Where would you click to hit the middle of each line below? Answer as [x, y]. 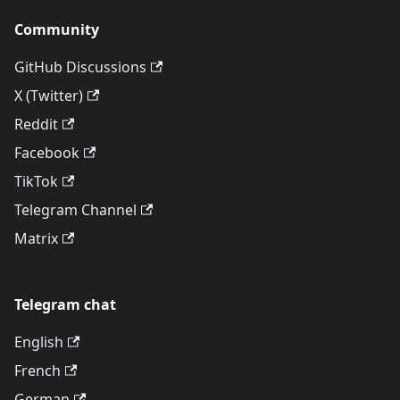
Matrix [36, 238]
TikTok [36, 181]
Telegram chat [65, 304]
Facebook [47, 153]
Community [57, 29]
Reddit [36, 124]
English [39, 342]
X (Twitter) [49, 96]
